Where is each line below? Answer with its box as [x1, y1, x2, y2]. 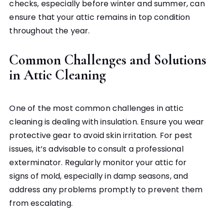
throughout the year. [9, 25, 90, 37]
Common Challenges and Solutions [9, 51, 207, 69]
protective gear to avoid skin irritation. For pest [9, 130, 192, 141]
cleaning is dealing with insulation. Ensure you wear [9, 116, 204, 128]
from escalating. [9, 198, 73, 209]
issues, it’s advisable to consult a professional [9, 143, 184, 155]
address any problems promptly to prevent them [9, 184, 203, 196]
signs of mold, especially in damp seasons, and [9, 170, 188, 182]
